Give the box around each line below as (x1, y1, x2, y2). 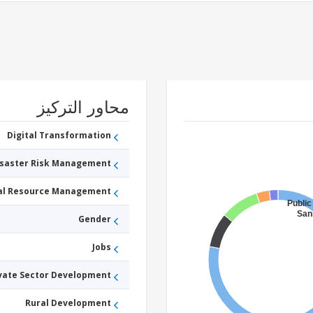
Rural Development (25, 296, 111, 309)
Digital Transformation (7, 129, 111, 141)
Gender (78, 212, 111, 225)
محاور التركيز (37, 97, 129, 117)
